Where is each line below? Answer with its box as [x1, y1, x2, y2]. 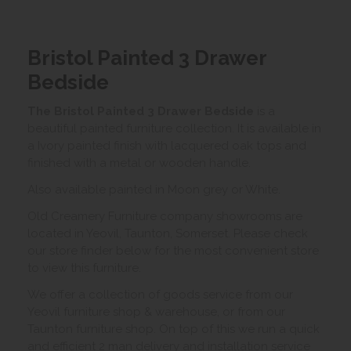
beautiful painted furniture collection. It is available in [27, 121, 321, 136]
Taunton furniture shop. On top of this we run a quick [27, 321, 320, 336]
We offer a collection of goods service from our [27, 287, 293, 302]
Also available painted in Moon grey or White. [27, 182, 280, 197]
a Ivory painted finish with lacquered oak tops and [27, 138, 306, 153]
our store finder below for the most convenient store [27, 243, 319, 258]
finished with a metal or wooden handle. [27, 155, 251, 170]
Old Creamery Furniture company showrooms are [27, 208, 302, 223]
